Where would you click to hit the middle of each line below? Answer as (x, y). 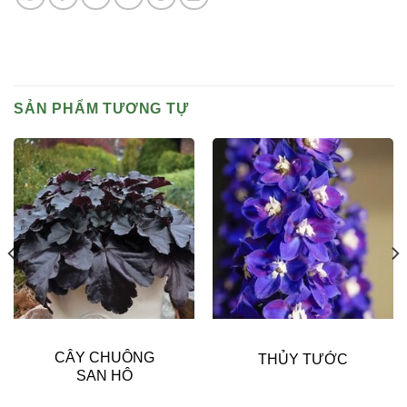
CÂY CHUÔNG (104, 358)
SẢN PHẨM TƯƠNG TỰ (101, 108)
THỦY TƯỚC (303, 359)
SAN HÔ (104, 376)
